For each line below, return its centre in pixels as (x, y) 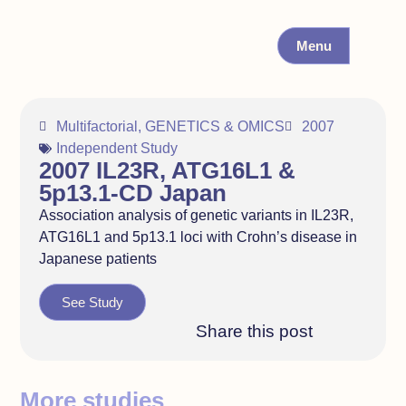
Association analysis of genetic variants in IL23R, (196, 216)
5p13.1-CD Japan (132, 193)
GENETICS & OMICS (214, 127)
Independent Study (116, 149)
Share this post (255, 331)
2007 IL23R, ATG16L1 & (167, 171)
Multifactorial (97, 127)
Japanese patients (97, 259)
